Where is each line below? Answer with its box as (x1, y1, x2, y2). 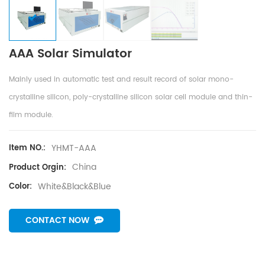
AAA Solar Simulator (9, 44, 132, 64)
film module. (9, 109, 53, 121)
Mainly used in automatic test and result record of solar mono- (9, 74, 234, 86)
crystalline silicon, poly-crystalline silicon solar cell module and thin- (9, 92, 253, 104)
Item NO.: (9, 142, 46, 155)
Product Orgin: (9, 161, 66, 174)
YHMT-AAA (51, 141, 96, 156)
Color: (9, 180, 32, 193)
